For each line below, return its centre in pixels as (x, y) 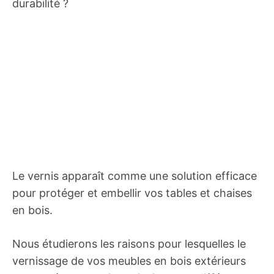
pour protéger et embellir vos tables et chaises (132, 193)
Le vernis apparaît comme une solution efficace (135, 176)
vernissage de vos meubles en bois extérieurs (129, 261)
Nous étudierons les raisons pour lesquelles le (129, 244)
